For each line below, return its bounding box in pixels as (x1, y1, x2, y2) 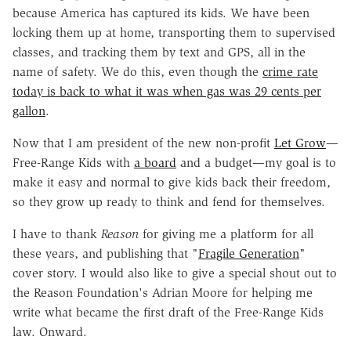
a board (134, 154, 176, 170)
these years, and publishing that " (13, 245, 198, 261)
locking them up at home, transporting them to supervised (13, 24, 335, 40)
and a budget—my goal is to (176, 154, 336, 170)
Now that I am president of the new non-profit (13, 135, 274, 150)
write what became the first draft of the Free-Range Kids (13, 304, 324, 320)
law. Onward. (13, 324, 87, 339)
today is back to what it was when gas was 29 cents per (13, 83, 321, 99)
